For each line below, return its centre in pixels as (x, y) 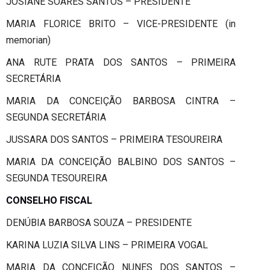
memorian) (28, 40)
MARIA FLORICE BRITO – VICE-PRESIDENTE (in (121, 24)
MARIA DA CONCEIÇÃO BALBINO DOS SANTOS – (121, 162)
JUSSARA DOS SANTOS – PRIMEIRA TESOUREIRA (114, 139)
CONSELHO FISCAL (49, 200)
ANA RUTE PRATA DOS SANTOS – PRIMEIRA (121, 62)
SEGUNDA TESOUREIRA (57, 178)
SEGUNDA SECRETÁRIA (56, 117)
